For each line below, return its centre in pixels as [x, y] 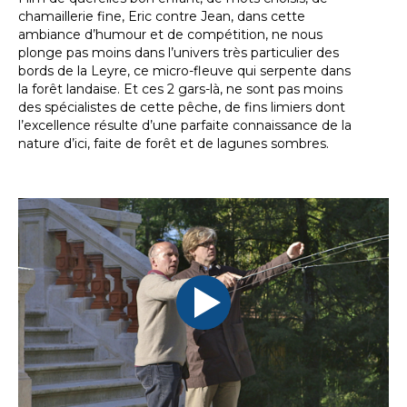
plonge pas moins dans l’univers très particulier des [179, 53]
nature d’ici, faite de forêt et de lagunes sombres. [174, 144]
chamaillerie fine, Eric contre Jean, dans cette [162, 16]
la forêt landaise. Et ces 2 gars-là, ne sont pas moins [180, 89]
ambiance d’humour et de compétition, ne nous [170, 35]
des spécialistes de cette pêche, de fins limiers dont [182, 107]
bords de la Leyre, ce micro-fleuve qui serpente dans [184, 71]
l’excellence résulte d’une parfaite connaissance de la [185, 125]
